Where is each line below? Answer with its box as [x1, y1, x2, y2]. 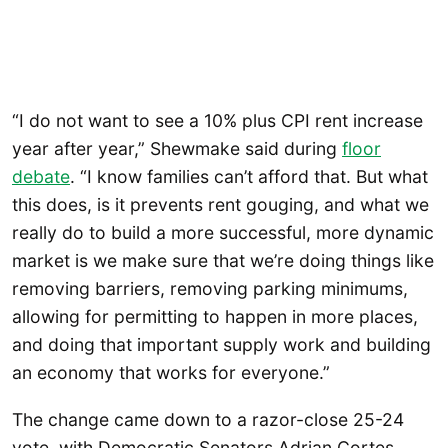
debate [12, 166, 70, 188]
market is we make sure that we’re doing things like [12, 250, 434, 272]
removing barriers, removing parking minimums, [12, 278, 408, 300]
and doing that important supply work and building [12, 334, 431, 356]
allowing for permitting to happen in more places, [12, 306, 418, 328]
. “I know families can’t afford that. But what [70, 166, 428, 188]
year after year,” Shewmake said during [12, 138, 342, 160]
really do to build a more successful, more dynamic [12, 222, 434, 244]
